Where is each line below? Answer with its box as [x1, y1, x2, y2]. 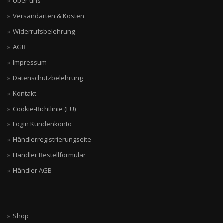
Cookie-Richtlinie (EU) [13, 104, 76, 113]
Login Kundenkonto [13, 119, 72, 128]
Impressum [13, 58, 47, 67]
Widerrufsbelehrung [13, 27, 75, 36]
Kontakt [13, 89, 36, 98]
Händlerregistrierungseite [13, 135, 91, 144]
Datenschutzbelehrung [13, 73, 83, 82]
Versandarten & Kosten [13, 11, 84, 20]
